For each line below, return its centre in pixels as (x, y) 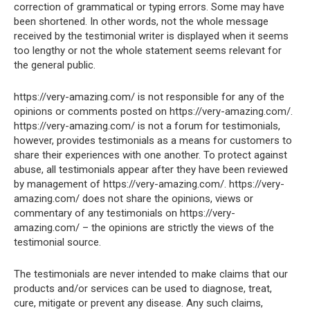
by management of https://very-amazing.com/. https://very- (149, 184)
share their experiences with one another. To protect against (151, 155)
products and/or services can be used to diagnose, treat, (143, 289)
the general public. (55, 65)
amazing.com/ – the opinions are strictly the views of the (144, 228)
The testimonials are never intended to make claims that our (151, 274)
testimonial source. (57, 242)
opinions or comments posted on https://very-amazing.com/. (153, 111)
